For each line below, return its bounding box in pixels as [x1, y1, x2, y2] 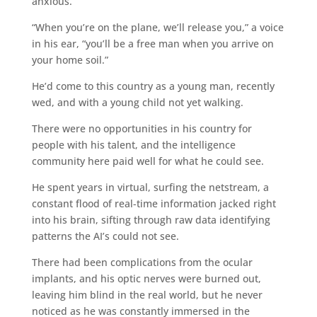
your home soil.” [31, 52, 108, 67]
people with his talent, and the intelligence [31, 137, 236, 151]
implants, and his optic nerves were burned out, [31, 271, 261, 285]
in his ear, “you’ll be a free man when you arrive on [31, 36, 274, 50]
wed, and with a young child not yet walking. [31, 95, 243, 109]
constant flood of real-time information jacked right [31, 196, 276, 210]
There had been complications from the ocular [31, 255, 253, 269]
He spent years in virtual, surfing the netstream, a [31, 180, 269, 194]
